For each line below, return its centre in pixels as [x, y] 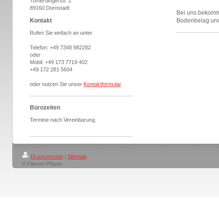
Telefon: [40, 47]
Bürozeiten [45, 108]
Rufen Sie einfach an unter [61, 33]
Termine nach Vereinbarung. [63, 120]
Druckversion [47, 156]
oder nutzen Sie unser [57, 84]
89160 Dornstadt [50, 8]
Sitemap [77, 156]
